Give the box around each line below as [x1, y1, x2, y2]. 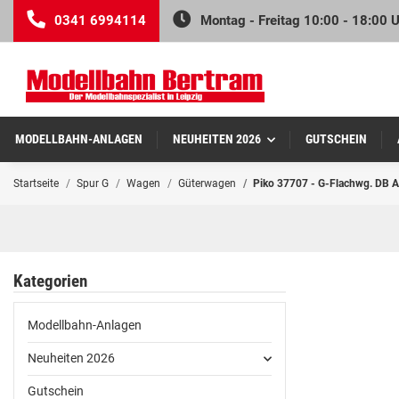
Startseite [13, 177, 59, 191]
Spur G [77, 177, 109, 191]
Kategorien [13, 272, 87, 292]
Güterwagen [178, 177, 236, 191]
